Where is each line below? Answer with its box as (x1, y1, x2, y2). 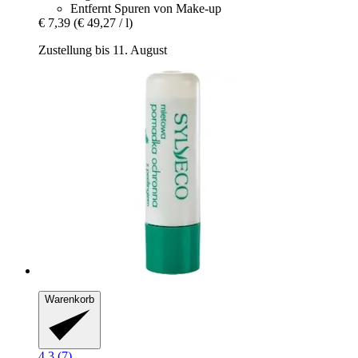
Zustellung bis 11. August (38, 43, 167, 58)
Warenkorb (45, 293, 94, 306)
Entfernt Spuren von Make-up (70, 2, 221, 16)
